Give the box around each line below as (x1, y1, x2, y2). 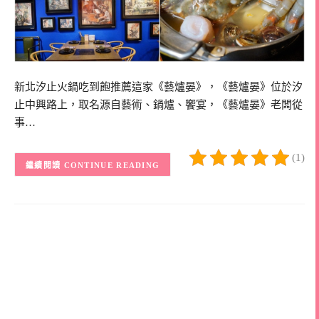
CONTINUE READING (63, 160, 160, 169)
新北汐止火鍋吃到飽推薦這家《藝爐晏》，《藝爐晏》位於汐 (14, 81, 303, 93)
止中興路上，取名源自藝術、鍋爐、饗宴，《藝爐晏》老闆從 (14, 99, 303, 111)
